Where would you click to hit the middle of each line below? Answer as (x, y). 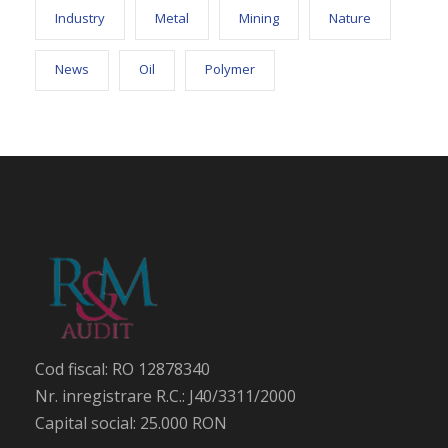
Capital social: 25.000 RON (131, 423)
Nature (350, 18)
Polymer (230, 69)
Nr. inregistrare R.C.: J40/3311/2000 (165, 396)
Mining (259, 18)
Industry (80, 18)
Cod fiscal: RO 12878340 (122, 369)
